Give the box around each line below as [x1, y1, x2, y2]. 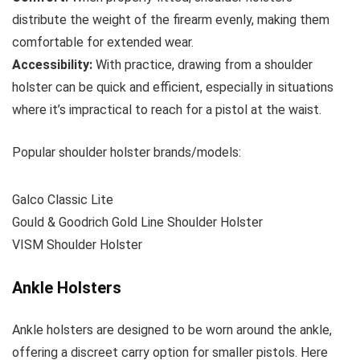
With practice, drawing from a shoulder [92, 56, 313, 72]
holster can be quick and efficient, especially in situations [12, 79, 333, 95]
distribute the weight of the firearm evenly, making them [12, 11, 329, 27]
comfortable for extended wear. [12, 34, 194, 50]
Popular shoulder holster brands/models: [12, 144, 241, 160]
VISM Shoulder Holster [12, 236, 142, 252]
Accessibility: [12, 56, 92, 72]
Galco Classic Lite [12, 191, 113, 207]
